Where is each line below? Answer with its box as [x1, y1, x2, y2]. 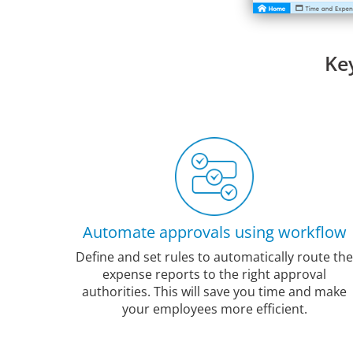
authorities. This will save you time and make [82, 283, 347, 300]
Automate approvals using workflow [82, 221, 347, 243]
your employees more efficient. [121, 300, 307, 318]
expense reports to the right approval [102, 266, 326, 283]
